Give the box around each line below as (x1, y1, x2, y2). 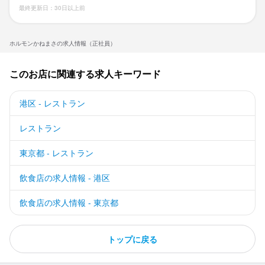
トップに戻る (108, 233, 157, 245)
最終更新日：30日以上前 (19, 4, 85, 12)
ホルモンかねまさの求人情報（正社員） (9, 39, 116, 48)
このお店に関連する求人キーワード (9, 67, 161, 81)
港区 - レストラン (20, 97, 85, 109)
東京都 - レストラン (20, 147, 93, 159)
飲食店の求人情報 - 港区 (20, 172, 110, 184)
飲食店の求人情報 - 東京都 (20, 196, 118, 209)
